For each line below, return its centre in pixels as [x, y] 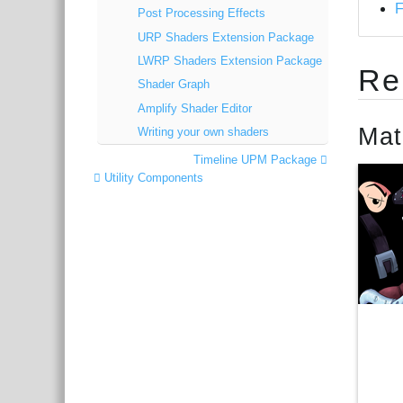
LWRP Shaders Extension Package [229, 60]
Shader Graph [173, 85]
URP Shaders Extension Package [225, 37]
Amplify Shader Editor [194, 108]
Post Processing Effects [201, 13]
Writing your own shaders [203, 132]
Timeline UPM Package [257, 159]
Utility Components [152, 177]
